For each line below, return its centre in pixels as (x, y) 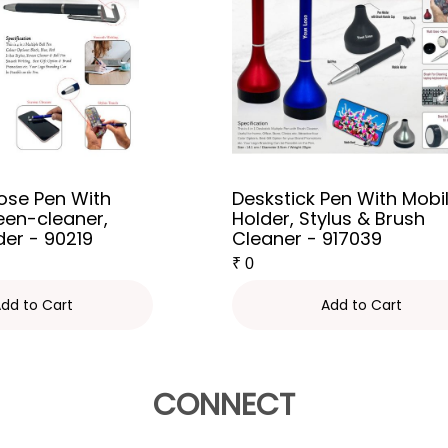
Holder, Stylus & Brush (328, 218)
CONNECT (224, 405)
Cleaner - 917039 (307, 238)
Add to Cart (361, 305)
